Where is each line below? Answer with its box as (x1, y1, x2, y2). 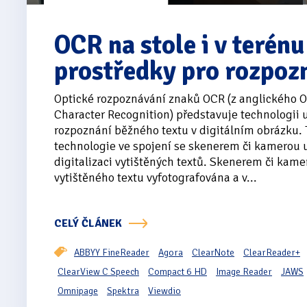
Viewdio (148, 285, 181, 297)
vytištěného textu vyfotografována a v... (54, 170, 257, 186)
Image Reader (216, 266, 272, 278)
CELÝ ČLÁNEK (54, 217, 122, 231)
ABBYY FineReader (74, 247, 149, 259)
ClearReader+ (243, 247, 300, 259)
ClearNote (192, 247, 234, 259)
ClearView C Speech (58, 266, 139, 278)
